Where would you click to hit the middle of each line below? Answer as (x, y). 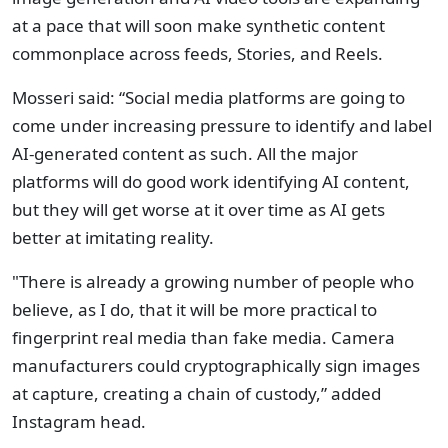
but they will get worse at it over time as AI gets (198, 209)
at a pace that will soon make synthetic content (198, 25)
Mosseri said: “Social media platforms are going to (208, 97)
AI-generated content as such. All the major (185, 153)
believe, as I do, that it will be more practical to (194, 309)
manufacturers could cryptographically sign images (216, 365)
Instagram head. (79, 421)
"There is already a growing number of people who (213, 281)
